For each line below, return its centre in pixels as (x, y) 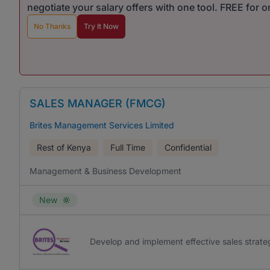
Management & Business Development (105, 171)
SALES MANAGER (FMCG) (98, 103)
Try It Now (101, 26)
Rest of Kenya (64, 147)
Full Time (128, 147)
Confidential (188, 147)
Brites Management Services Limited (102, 125)
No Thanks (52, 26)
